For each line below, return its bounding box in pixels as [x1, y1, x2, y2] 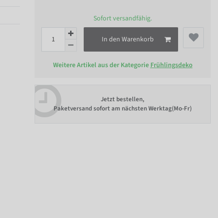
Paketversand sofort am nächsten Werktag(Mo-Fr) [54, 104, 192, 113]
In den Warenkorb [102, 34, 154, 44]
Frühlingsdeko [150, 60, 193, 71]
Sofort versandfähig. [93, 14, 152, 24]
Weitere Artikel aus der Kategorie [53, 60, 150, 71]
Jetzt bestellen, [101, 94, 145, 104]
